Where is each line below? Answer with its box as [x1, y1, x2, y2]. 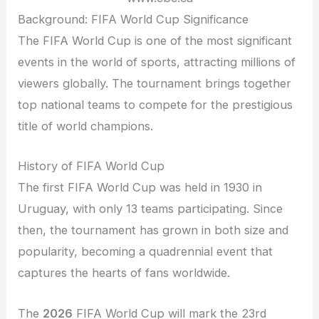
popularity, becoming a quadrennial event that [18, 244, 273, 259]
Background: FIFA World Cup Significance [18, 12, 249, 27]
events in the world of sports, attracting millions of [18, 55, 296, 70]
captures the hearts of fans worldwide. [18, 266, 231, 281]
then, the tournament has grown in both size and [18, 223, 289, 238]
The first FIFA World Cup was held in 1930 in [18, 180, 263, 195]
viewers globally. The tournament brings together [18, 76, 292, 91]
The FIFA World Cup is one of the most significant [18, 33, 293, 48]
